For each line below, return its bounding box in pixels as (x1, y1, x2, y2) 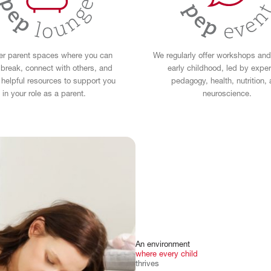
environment (147, 241, 190, 249)
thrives (135, 260, 159, 269)
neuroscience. (202, 90, 252, 99)
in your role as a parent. (2, 90, 87, 99)
